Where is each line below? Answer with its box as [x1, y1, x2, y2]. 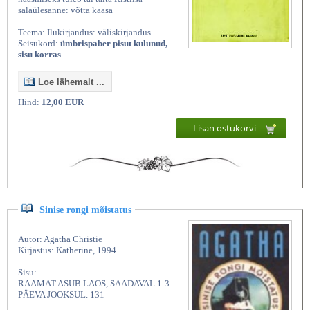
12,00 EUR [42, 97, 84, 108]
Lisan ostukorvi [193, 122, 258, 135]
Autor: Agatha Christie [18, 233, 102, 244]
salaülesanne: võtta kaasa [18, 5, 113, 16]
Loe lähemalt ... [38, 77, 104, 88]
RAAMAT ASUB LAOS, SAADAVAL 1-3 [18, 277, 170, 289]
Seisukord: [18, 38, 60, 49]
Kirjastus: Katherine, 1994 [18, 244, 116, 255]
